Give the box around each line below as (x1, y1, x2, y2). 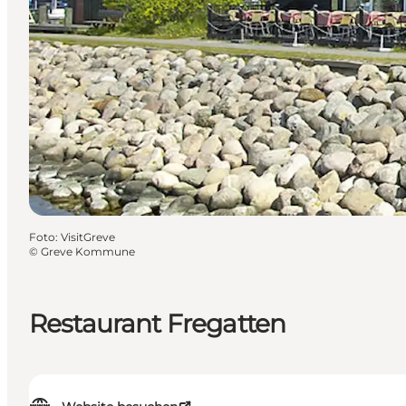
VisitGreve (61, 229, 115, 244)
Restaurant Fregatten (29, 307, 286, 339)
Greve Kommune (41, 244, 135, 258)
